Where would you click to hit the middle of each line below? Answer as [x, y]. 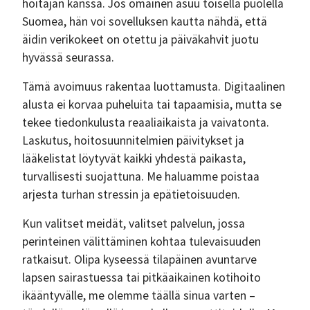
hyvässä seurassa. [68, 57]
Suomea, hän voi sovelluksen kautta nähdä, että [145, 21]
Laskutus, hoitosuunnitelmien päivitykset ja [133, 140]
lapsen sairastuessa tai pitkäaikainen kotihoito [142, 277]
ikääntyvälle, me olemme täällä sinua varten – [139, 295]
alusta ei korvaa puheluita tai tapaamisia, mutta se [152, 104]
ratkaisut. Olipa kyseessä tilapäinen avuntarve [139, 259]
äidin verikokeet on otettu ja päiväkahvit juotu [140, 39]
